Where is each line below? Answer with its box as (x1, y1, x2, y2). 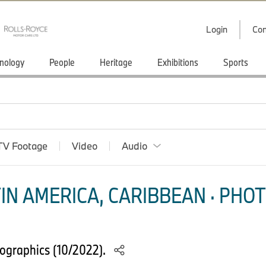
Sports (223, 56, 248, 68)
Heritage (100, 56, 132, 68)
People (49, 56, 75, 68)
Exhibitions (157, 56, 198, 68)
